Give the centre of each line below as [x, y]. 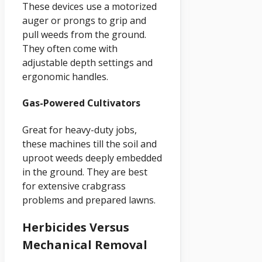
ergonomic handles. [65, 77]
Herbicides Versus [76, 227]
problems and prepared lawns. [89, 200]
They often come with [70, 49]
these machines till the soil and [89, 144]
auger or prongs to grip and [84, 21]
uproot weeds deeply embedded [92, 158]
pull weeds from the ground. [84, 35]
